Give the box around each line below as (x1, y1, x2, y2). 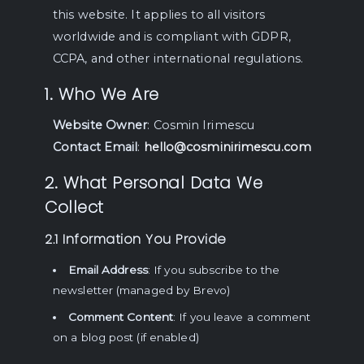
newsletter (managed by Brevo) (53, 284, 230, 297)
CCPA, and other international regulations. (53, 51, 304, 66)
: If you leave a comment (173, 310, 311, 323)
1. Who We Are (45, 83, 159, 106)
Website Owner (53, 118, 148, 132)
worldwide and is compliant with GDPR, (53, 29, 291, 44)
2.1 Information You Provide (45, 230, 227, 249)
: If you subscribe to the (147, 263, 280, 276)
